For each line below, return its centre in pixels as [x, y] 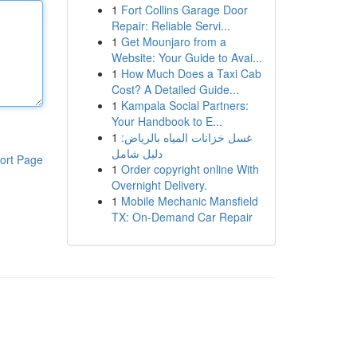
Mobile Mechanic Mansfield [189, 201]
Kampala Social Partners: [184, 105]
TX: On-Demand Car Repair [182, 217]
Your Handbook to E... [167, 121]
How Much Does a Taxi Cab [191, 73]
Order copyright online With [190, 169]
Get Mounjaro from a [173, 41]
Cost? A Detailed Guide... [175, 89]
